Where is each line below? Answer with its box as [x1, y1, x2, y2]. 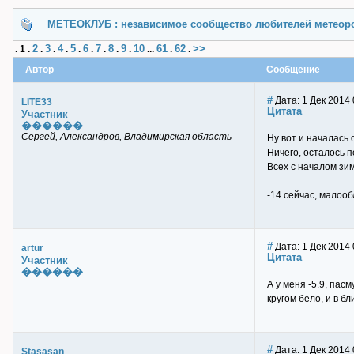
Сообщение [266, 64, 320, 75]
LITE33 [21, 96, 52, 107]
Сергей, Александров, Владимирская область [21, 131, 232, 142]
